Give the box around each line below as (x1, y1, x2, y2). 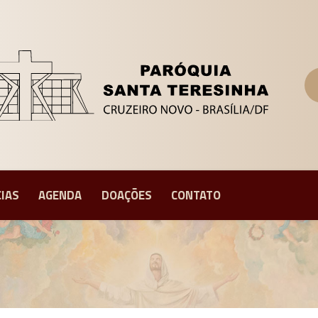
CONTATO (170, 186, 221, 204)
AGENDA (38, 186, 82, 204)
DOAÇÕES (101, 186, 152, 204)
